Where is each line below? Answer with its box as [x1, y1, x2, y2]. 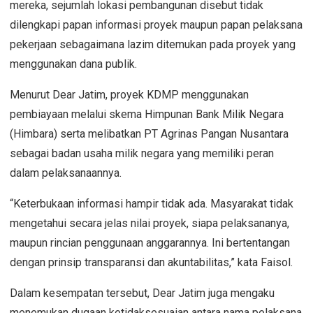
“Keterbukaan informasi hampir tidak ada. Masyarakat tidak [10, 196, 293, 210]
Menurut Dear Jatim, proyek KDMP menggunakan [10, 87, 249, 101]
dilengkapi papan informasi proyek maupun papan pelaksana [10, 17, 303, 31]
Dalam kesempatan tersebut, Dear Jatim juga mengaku [10, 286, 275, 300]
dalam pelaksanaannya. [10, 166, 122, 180]
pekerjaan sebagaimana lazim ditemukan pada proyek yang [10, 37, 296, 51]
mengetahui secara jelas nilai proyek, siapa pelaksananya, [10, 216, 289, 230]
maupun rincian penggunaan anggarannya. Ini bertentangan [10, 235, 290, 249]
